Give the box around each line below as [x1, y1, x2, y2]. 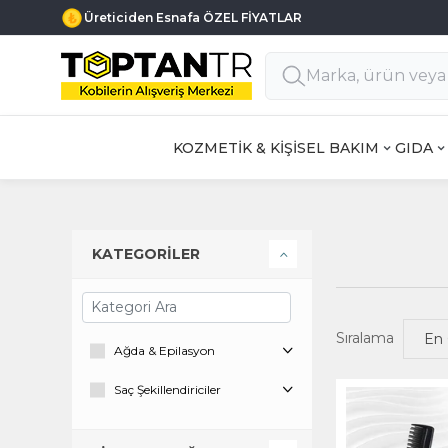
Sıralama [336, 329, 394, 347]
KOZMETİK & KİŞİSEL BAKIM [173, 138, 379, 157]
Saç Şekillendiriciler [114, 382, 221, 397]
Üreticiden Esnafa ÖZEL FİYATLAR [84, 10, 302, 25]
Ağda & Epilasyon [114, 343, 215, 358]
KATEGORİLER [92, 245, 200, 263]
